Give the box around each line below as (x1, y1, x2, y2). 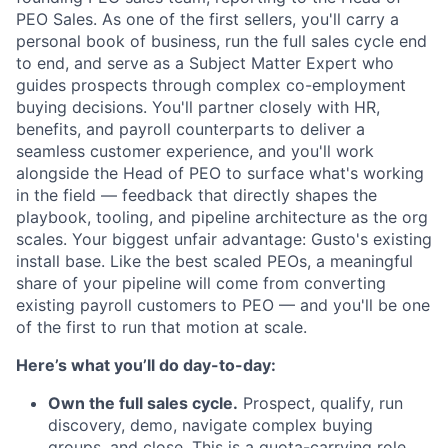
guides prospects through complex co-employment (16, 75, 406, 95)
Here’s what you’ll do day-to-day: (16, 355, 276, 375)
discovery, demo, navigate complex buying (48, 415, 373, 435)
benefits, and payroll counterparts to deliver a (16, 119, 365, 139)
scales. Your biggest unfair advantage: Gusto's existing (16, 229, 432, 249)
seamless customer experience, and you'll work (16, 141, 374, 161)
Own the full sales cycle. (48, 393, 238, 413)
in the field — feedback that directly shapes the (16, 185, 377, 205)
